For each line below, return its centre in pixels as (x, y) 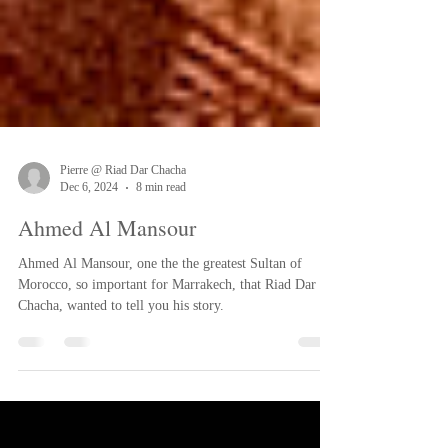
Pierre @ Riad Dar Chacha (123, 214)
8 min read (161, 231)
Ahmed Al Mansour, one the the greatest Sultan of (160, 307)
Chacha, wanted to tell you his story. (121, 349)
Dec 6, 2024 (89, 231)
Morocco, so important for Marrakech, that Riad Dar (167, 328)
